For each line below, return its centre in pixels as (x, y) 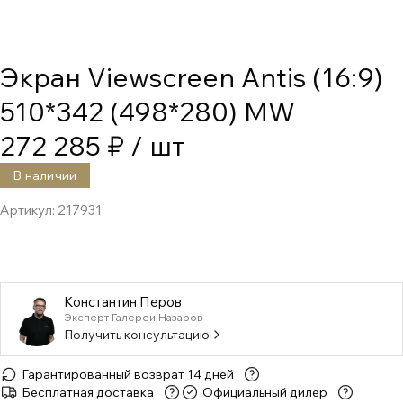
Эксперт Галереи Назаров (134, 317)
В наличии (45, 175)
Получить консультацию (137, 334)
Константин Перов (123, 301)
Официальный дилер (265, 392)
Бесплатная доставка (88, 392)
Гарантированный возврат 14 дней (128, 374)
